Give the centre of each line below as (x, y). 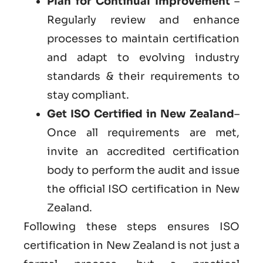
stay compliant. (88, 95)
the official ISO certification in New (143, 189)
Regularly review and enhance (143, 20)
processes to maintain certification (143, 38)
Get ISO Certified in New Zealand (141, 114)
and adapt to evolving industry (143, 57)
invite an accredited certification (143, 151)
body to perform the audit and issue (143, 170)
